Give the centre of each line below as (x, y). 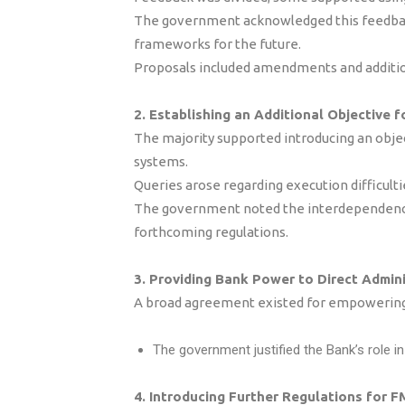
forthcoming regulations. (211, 232)
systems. (161, 161)
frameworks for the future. (217, 44)
